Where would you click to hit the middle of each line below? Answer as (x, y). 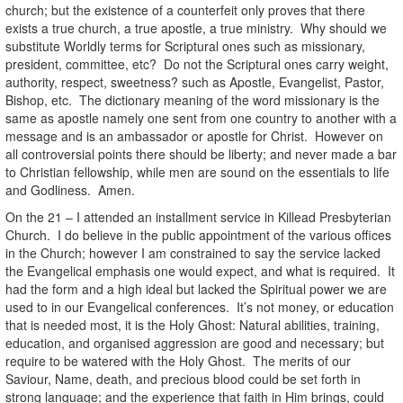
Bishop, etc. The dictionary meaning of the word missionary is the (193, 99)
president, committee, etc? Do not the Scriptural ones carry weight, (197, 63)
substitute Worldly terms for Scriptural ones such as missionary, (185, 45)
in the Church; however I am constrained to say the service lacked (193, 252)
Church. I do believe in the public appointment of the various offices (198, 234)
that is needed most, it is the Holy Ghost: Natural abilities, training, (193, 324)
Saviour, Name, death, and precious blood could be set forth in (183, 378)
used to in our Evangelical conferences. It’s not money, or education (200, 306)
